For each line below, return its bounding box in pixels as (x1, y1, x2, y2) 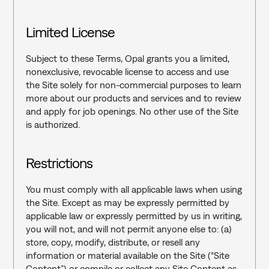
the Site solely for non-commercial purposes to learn (25, 79, 241, 90)
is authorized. (25, 119, 80, 130)
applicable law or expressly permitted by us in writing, (25, 210, 242, 221)
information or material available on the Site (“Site (25, 250, 229, 261)
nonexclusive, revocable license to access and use (25, 66, 229, 77)
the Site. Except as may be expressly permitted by (25, 197, 229, 208)
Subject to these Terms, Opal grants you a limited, (25, 53, 229, 64)
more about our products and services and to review (25, 92, 241, 103)
